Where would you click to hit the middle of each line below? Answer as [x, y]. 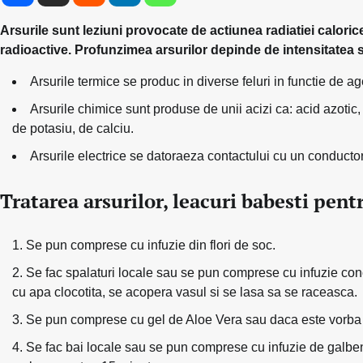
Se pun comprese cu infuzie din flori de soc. [151, 245]
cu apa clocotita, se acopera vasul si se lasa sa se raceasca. [185, 292]
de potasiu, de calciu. [73, 128]
